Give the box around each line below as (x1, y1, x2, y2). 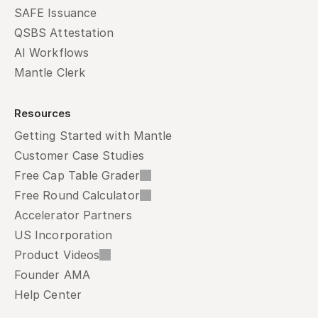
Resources (14, 106, 71, 120)
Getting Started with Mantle (14, 128, 172, 143)
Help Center (14, 287, 82, 302)
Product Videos (14, 248, 100, 262)
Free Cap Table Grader (14, 168, 140, 182)
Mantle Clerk (14, 65, 85, 79)
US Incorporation (14, 228, 113, 242)
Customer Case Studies (14, 148, 144, 163)
